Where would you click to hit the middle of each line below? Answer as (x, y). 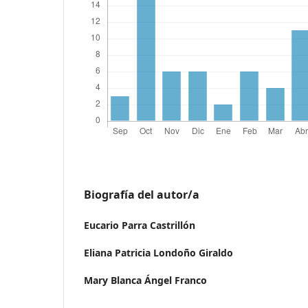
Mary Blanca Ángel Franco (145, 280)
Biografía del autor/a (142, 194)
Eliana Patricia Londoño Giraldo (158, 252)
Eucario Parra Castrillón (140, 225)
